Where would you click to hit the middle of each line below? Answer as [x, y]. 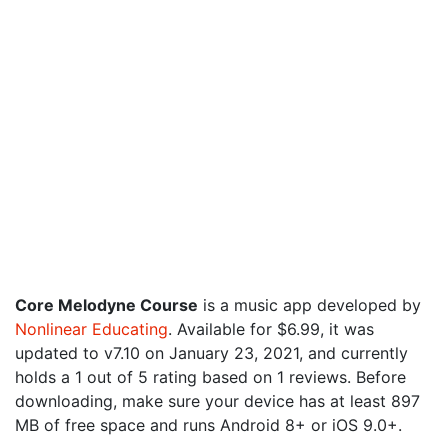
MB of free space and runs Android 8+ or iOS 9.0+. [208, 425]
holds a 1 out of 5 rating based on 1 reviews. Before [210, 377]
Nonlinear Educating [91, 329]
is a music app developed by [309, 305]
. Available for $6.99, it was [271, 329]
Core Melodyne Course [106, 305]
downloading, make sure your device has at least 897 [217, 401]
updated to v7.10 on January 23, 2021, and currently [211, 353]
